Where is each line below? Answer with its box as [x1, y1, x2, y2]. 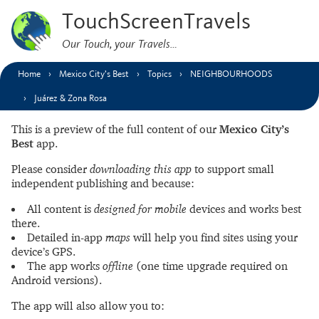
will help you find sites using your [130, 230, 298, 244]
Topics [147, 70, 172, 78]
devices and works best [187, 202, 301, 216]
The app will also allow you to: [11, 298, 164, 313]
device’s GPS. [11, 244, 75, 258]
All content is [27, 202, 94, 216]
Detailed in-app [27, 230, 105, 244]
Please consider [11, 162, 90, 176]
